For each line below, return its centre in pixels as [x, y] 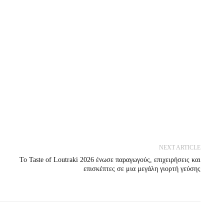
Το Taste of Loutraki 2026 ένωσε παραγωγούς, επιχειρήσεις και [110, 159]
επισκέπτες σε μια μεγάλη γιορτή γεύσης [142, 168]
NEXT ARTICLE [179, 147]
